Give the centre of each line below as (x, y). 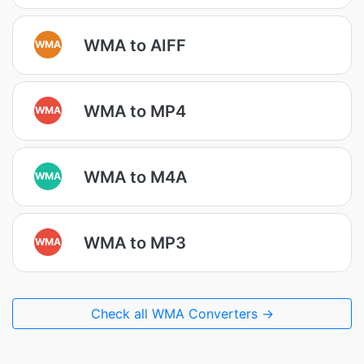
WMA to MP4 (135, 111)
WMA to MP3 (135, 243)
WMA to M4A (135, 177)
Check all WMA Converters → (182, 314)
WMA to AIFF (135, 45)
